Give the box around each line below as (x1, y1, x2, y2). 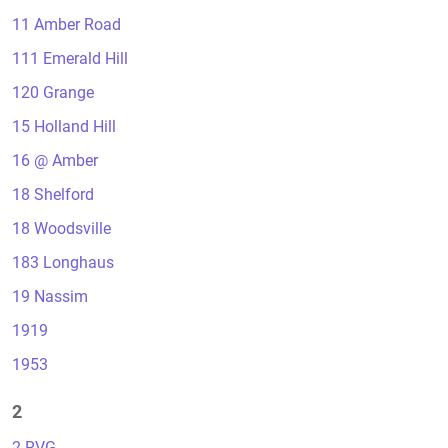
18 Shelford (12, 185, 94, 204)
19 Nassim (12, 287, 88, 306)
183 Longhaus (12, 253, 114, 272)
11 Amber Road (12, 15, 121, 34)
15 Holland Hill (12, 117, 116, 136)
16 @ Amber (12, 151, 98, 170)
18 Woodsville (12, 219, 111, 238)
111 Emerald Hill (12, 49, 128, 68)
